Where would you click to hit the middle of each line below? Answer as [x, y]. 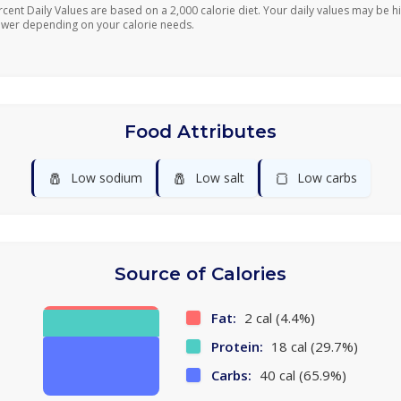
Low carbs [327, 178]
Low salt [219, 178]
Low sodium [106, 178]
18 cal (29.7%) [313, 346]
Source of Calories [200, 274]
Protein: [237, 346]
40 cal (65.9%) [301, 375]
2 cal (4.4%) [278, 318]
